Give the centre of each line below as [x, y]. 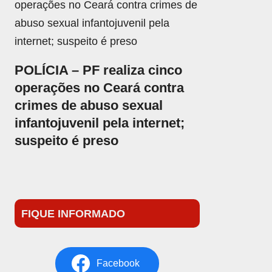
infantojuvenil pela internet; [100, 123]
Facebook [118, 263]
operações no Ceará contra [100, 87]
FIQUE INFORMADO [73, 213]
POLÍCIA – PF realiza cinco [99, 70]
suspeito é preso [67, 140]
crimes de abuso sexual [89, 105]
